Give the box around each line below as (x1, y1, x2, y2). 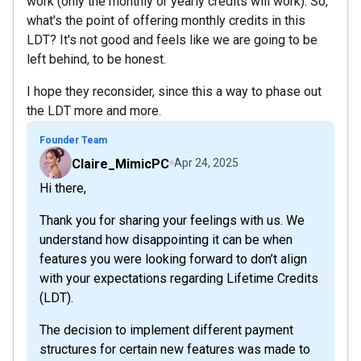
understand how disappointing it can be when (39, 231, 293, 247)
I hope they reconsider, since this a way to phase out (27, 83, 322, 99)
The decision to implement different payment (39, 322, 293, 338)
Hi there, (39, 180, 86, 196)
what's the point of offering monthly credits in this (27, 12, 305, 28)
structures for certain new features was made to (39, 341, 310, 357)
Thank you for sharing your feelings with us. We (39, 212, 305, 228)
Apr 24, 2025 (174, 156, 239, 169)
